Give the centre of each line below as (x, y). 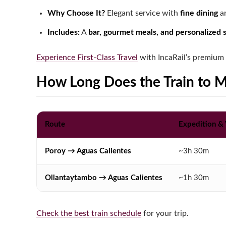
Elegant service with (143, 13)
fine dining (199, 13)
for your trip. (165, 214)
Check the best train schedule (89, 214)
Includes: (64, 33)
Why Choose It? (76, 13)
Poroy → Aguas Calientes (88, 151)
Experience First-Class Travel (87, 58)
